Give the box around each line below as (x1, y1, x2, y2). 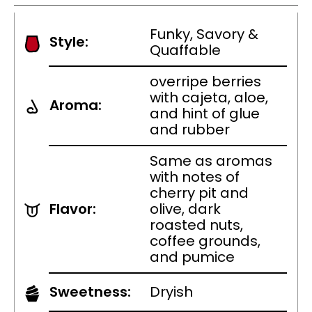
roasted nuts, (150, 215, 243, 235)
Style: (49, 32, 88, 52)
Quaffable (150, 40, 221, 61)
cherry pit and (150, 183, 249, 203)
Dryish (150, 282, 193, 302)
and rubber (150, 120, 230, 140)
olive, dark (150, 199, 221, 219)
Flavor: (49, 199, 96, 219)
